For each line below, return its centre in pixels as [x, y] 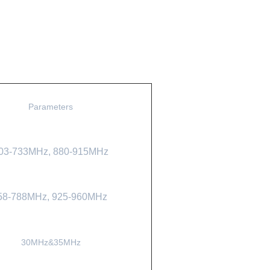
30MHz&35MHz [51, 242]
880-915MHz [81, 152]
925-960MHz [80, 197]
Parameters [51, 107]
